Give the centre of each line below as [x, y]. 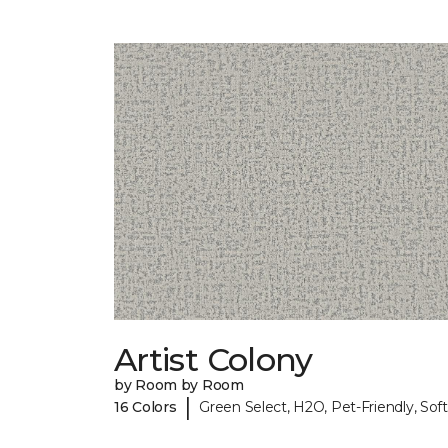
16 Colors [145, 406]
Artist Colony [213, 360]
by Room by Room [179, 385]
